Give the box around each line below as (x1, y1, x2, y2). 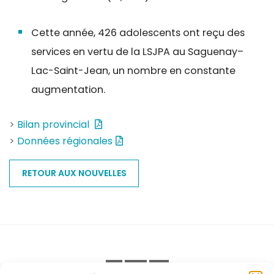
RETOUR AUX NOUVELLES (21, 166, 127, 179)
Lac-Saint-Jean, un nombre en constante (31, 63, 235, 78)
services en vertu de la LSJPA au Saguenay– (31, 44, 243, 59)
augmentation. (31, 82, 105, 97)
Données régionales (17, 133, 113, 148)
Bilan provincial (17, 117, 92, 131)
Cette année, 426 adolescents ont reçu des (31, 25, 245, 40)
